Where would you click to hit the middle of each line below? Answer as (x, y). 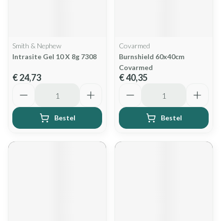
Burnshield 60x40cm (152, 56)
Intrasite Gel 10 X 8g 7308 (55, 56)
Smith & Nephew (37, 46)
